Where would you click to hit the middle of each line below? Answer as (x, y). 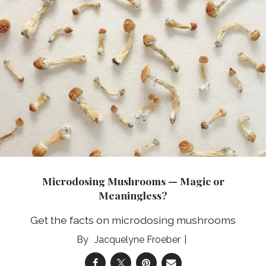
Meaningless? (133, 195)
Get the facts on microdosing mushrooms (133, 220)
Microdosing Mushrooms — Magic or (133, 180)
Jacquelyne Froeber (137, 240)
